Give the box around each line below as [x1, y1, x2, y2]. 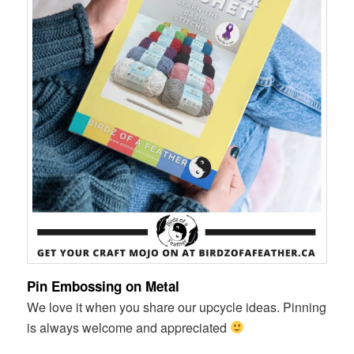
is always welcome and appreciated [27, 318, 231, 337]
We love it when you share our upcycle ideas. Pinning [27, 297, 327, 316]
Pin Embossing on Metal [27, 276, 180, 296]
